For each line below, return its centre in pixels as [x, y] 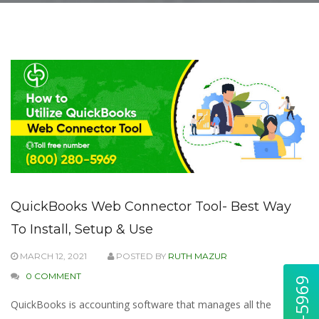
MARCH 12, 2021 [52, 256]
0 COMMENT [53, 276]
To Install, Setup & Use [82, 229]
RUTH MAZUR [198, 256]
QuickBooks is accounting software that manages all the [141, 304]
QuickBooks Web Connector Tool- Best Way [151, 206]
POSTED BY [141, 256]
